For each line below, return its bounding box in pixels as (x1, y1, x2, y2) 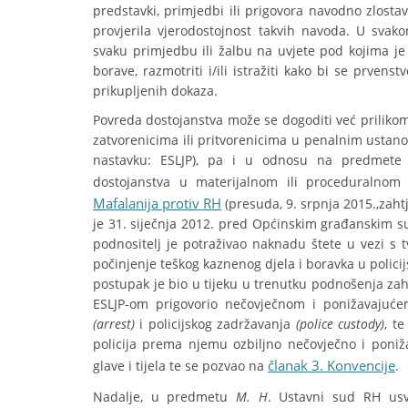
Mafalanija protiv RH (93, 194, 221, 212)
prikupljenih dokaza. (93, 82, 218, 99)
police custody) (299, 315, 385, 332)
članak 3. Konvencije (268, 356, 395, 374)
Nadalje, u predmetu (93, 388, 237, 405)
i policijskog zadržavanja (135, 315, 291, 332)
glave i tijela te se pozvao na (93, 357, 268, 374)
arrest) (97, 315, 135, 332)
